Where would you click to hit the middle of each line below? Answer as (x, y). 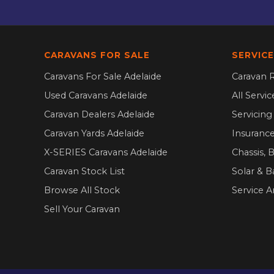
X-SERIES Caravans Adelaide (106, 152)
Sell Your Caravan (82, 209)
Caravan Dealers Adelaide (99, 114)
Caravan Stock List (84, 171)
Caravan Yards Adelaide (94, 133)
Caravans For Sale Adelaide (103, 76)
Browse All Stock (82, 190)
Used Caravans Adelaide (96, 95)
